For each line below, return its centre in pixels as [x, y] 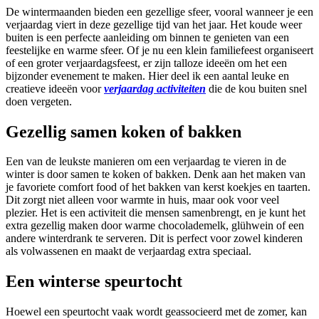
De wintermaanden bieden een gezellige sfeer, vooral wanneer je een [159, 11]
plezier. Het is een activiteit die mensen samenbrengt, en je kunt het [156, 213]
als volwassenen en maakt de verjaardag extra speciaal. [129, 251]
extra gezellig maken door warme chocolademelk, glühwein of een [155, 226]
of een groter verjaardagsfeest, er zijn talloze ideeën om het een [146, 63]
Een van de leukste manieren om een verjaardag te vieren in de [146, 162]
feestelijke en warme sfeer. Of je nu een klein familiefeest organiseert [159, 50]
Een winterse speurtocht [94, 282]
